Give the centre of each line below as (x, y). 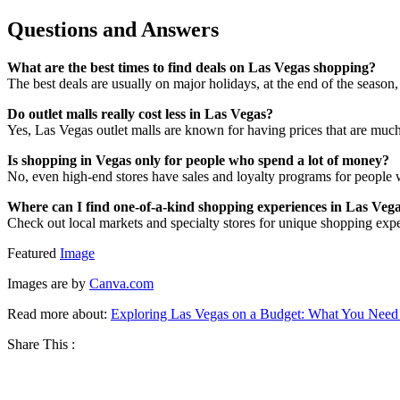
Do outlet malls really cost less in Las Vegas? (140, 114)
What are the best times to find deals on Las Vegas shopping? (192, 68)
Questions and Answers (113, 30)
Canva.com (121, 284)
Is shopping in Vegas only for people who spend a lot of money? (198, 161)
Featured (33, 254)
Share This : (41, 345)
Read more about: (59, 314)
